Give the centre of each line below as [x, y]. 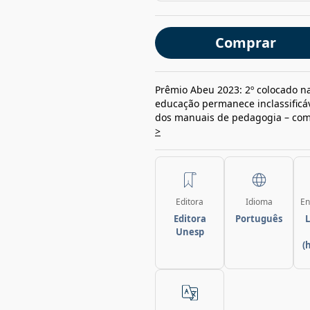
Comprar [245, 43]
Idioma [259, 202]
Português [259, 219]
